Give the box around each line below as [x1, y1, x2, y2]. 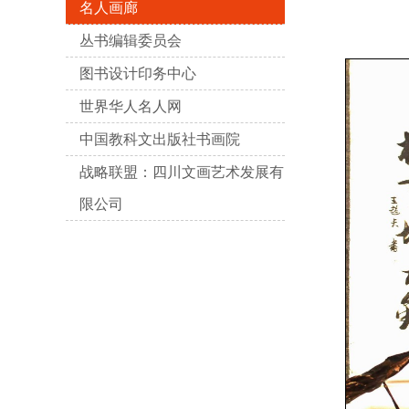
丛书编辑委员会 [79, 33, 182, 48]
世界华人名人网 [79, 99, 182, 114]
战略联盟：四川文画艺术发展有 [79, 164, 284, 180]
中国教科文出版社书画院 [79, 131, 240, 147]
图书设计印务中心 [79, 66, 196, 81]
